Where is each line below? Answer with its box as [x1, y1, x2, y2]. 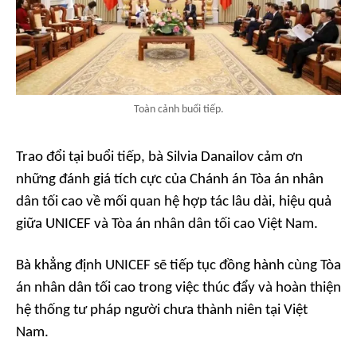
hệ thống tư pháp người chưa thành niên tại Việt [16, 302, 308, 318]
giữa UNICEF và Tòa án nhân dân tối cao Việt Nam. [16, 216, 318, 232]
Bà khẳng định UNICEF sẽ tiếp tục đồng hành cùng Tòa [16, 257, 341, 273]
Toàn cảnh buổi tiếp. [133, 103, 224, 116]
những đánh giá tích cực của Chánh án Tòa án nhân [16, 171, 324, 187]
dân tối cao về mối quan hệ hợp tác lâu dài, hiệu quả [16, 194, 331, 210]
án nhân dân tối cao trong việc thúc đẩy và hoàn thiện [16, 280, 341, 296]
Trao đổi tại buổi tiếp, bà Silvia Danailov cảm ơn [16, 149, 303, 165]
